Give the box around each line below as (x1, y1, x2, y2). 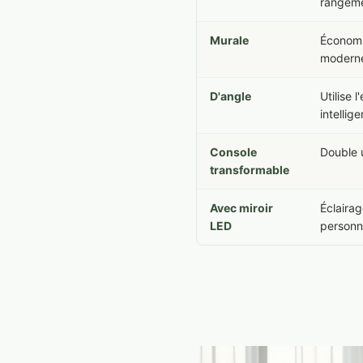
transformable (210, 163, 289, 177)
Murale (210, 33, 249, 47)
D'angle (210, 89, 251, 103)
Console (210, 145, 257, 159)
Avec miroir (210, 201, 273, 215)
